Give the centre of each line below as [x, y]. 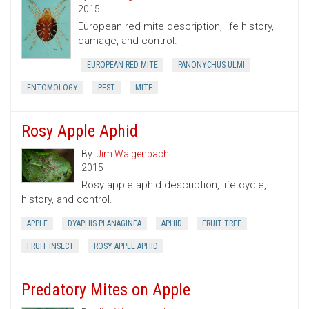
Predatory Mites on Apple [106, 290]
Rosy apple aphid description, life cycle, [174, 185]
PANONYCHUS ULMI [212, 65]
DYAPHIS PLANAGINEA [104, 224]
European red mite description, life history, [176, 27]
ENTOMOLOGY [52, 88]
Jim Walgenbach [133, 154]
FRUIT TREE [222, 224]
